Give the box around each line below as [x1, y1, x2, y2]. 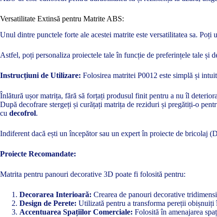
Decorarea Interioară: [19, 190, 92, 199]
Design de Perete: [19, 199, 77, 208]
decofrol [9, 109, 36, 118]
